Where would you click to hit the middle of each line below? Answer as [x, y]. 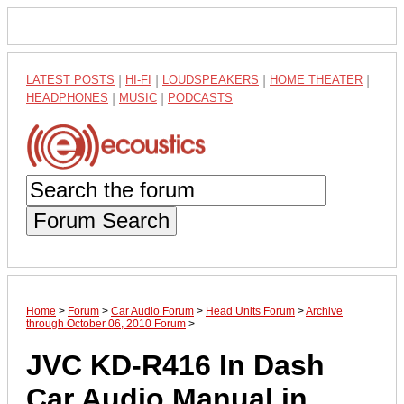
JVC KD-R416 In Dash [175, 366]
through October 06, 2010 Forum [106, 323]
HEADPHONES [67, 98]
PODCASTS [200, 98]
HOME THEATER [316, 80]
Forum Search [101, 220]
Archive [324, 311]
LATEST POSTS [70, 80]
